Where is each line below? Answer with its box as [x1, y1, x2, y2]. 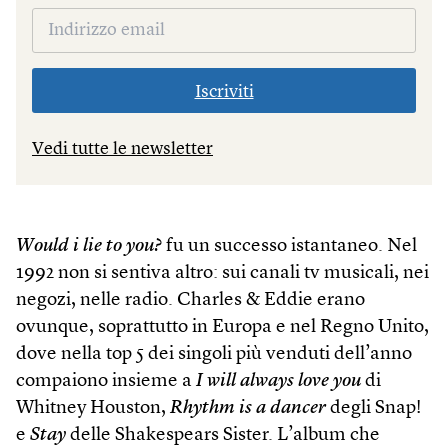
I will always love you [196, 372, 361, 392]
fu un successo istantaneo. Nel [162, 237, 417, 257]
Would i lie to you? [16, 237, 162, 257]
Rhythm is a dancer [170, 399, 326, 419]
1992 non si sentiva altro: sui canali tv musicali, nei [16, 264, 429, 284]
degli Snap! [326, 399, 421, 419]
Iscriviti [194, 83, 254, 102]
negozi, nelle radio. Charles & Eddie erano [16, 291, 365, 311]
